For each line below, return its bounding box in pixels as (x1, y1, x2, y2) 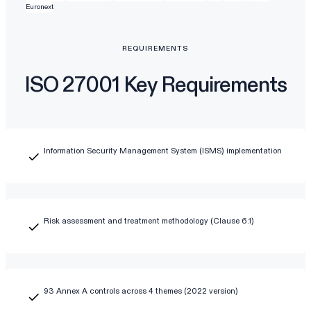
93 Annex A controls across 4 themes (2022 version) (44, 285, 239, 296)
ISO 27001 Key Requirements (24, 71, 287, 98)
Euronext (25, 2, 53, 12)
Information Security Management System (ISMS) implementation (44, 146, 283, 156)
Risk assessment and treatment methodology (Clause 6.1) (44, 215, 255, 226)
